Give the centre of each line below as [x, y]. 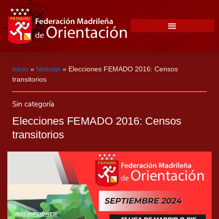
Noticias [48, 69]
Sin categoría [33, 104]
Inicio [20, 69]
